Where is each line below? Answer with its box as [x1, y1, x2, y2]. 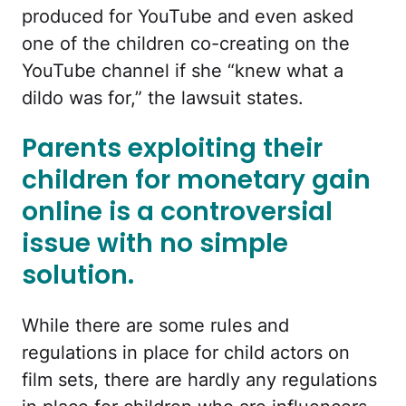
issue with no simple [22, 226, 288, 262]
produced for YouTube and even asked [22, 5, 353, 27]
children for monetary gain [22, 162, 371, 198]
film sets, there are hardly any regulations [22, 369, 377, 391]
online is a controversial [22, 194, 333, 230]
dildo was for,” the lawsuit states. [22, 86, 304, 109]
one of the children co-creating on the [22, 32, 350, 54]
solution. [22, 257, 134, 294]
